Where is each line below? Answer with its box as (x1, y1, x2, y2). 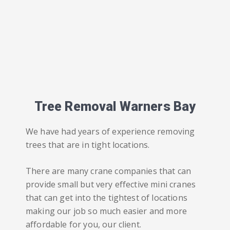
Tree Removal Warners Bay (34, 99, 196, 114)
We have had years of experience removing (26, 126, 195, 137)
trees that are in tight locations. (26, 139, 150, 150)
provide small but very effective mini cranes (26, 179, 196, 190)
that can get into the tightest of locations (26, 192, 187, 203)
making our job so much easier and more (26, 205, 187, 217)
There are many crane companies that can (26, 165, 191, 177)
